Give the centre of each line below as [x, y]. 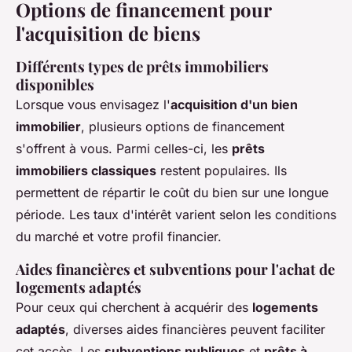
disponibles [55, 85]
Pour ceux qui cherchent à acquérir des [134, 308]
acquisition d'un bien [234, 105]
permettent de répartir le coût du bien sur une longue [172, 193]
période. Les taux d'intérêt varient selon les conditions [176, 215]
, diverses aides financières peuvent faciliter [195, 330]
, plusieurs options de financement [183, 127]
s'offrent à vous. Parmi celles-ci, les [124, 149]
